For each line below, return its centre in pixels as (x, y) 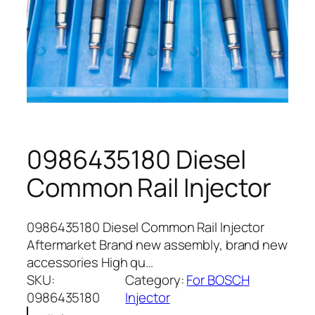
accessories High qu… (90, 262)
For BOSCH (218, 279)
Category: (156, 279)
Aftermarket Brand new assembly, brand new (157, 244)
